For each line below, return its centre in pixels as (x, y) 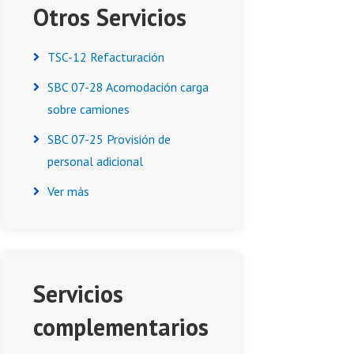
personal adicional (95, 161)
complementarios (121, 327)
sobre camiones (88, 109)
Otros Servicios (110, 17)
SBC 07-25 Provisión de (109, 139)
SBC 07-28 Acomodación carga (128, 87)
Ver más (68, 191)
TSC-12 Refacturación (106, 57)
